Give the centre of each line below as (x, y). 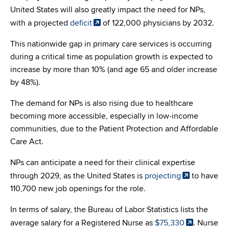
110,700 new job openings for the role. (78, 189)
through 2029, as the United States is (77, 176)
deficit (81, 23)
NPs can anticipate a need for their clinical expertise (103, 163)
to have (204, 176)
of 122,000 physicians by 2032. (157, 23)
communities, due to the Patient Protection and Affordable (114, 129)
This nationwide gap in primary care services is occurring (111, 44)
